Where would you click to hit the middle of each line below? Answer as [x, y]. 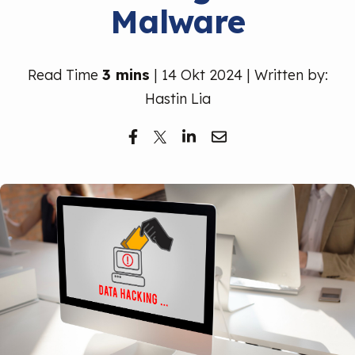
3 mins [126, 75]
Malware [177, 21]
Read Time [65, 75]
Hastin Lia [177, 99]
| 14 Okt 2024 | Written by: [239, 75]
